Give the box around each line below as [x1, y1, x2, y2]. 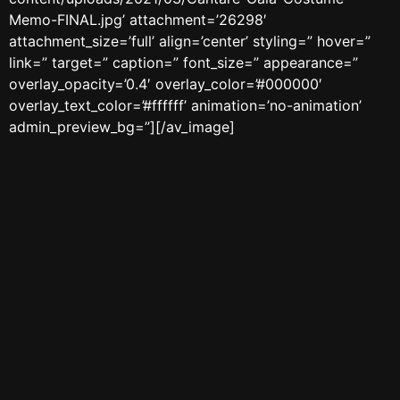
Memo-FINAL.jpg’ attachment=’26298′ [9, 11, 267, 29]
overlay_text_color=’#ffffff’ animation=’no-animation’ [9, 96, 362, 114]
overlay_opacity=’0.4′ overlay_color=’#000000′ [9, 75, 322, 93]
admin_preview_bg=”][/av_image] [9, 118, 235, 136]
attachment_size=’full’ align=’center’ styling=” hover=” [9, 32, 371, 50]
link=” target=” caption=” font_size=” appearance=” [9, 54, 358, 71]
